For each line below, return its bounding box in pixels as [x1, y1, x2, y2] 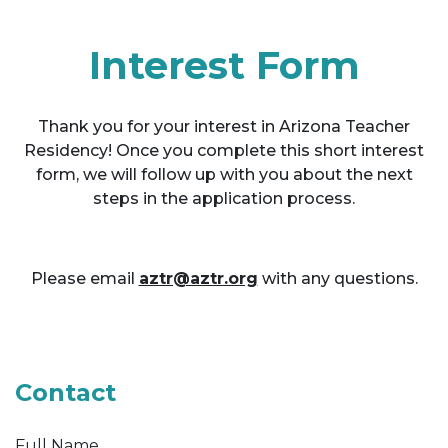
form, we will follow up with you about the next [35, 164, 413, 184]
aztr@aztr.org [138, 268, 258, 288]
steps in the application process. [93, 188, 355, 208]
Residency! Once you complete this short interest [24, 140, 424, 160]
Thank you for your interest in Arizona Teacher [38, 116, 410, 136]
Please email [30, 268, 139, 288]
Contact [15, 377, 116, 407]
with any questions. [257, 268, 418, 288]
